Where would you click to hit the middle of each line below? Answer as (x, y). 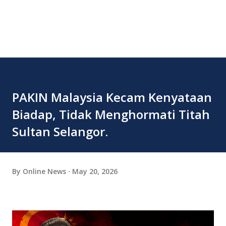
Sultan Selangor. (60, 131)
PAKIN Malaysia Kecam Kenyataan (112, 97)
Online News (44, 171)
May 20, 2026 (95, 171)
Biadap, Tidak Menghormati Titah (111, 114)
